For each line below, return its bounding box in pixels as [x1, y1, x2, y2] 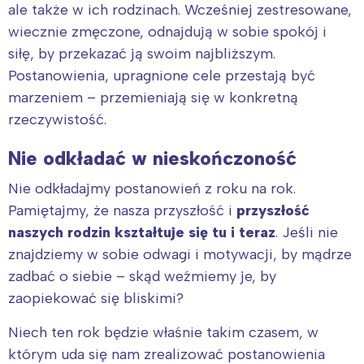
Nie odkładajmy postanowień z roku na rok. [8, 179, 296, 197]
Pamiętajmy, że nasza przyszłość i [8, 201, 236, 219]
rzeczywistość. [8, 110, 106, 128]
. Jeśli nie [275, 223, 338, 241]
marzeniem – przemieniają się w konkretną [8, 88, 298, 106]
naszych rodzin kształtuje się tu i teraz [8, 223, 275, 241]
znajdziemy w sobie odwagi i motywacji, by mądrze [8, 245, 352, 263]
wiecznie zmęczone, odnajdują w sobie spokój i [8, 22, 327, 41]
